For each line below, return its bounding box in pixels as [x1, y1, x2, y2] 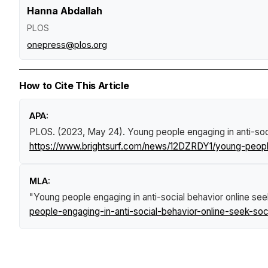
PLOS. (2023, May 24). [29, 126, 127, 138]
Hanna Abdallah [27, 5, 102, 17]
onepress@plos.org [27, 39, 107, 50]
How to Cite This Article [19, 80, 129, 92]
